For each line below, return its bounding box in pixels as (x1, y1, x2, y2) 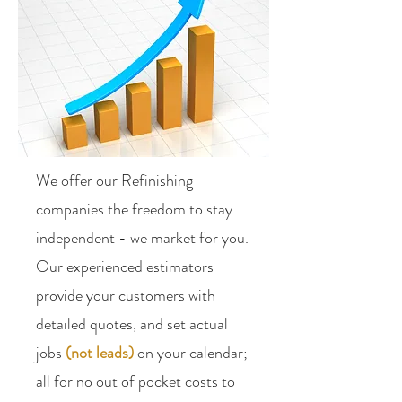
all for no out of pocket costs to (36, 370, 235, 393)
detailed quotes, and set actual (36, 312, 228, 336)
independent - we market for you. (36, 226, 249, 249)
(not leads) (66, 341, 134, 364)
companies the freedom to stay (36, 197, 232, 221)
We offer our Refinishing (36, 169, 193, 192)
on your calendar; (134, 341, 248, 364)
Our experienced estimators (36, 255, 214, 278)
